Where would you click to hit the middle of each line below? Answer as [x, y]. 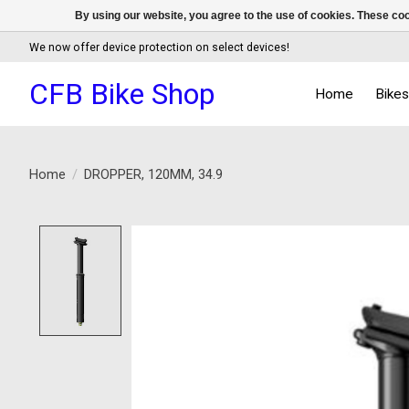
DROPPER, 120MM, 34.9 [153, 174]
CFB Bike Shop [122, 94]
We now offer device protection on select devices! [159, 47]
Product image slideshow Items [246, 235]
